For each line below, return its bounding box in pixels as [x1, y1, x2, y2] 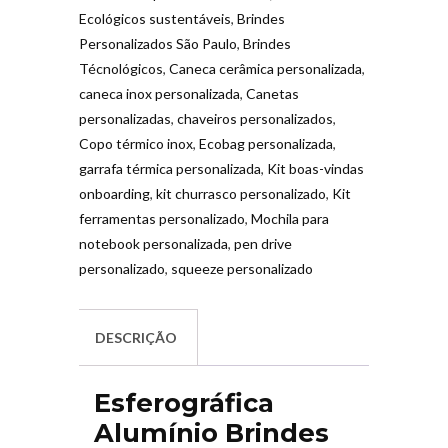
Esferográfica [94, 387, 274, 419]
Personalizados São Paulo [79, 34, 237, 52]
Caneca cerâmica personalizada [169, 59, 362, 77]
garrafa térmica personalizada [79, 159, 261, 177]
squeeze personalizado [171, 259, 313, 277]
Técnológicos [79, 59, 163, 77]
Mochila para [251, 209, 329, 227]
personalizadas [79, 109, 171, 127]
